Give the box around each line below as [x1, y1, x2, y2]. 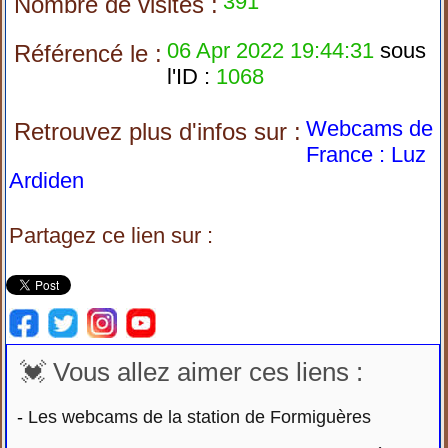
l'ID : [167, 64, 211, 89]
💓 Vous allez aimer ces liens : [20, 357, 364, 387]
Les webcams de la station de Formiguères [28, 407, 372, 427]
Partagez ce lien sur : [9, 223, 214, 248]
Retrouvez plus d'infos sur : [14, 118, 302, 145]
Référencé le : [14, 40, 163, 67]
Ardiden [9, 168, 85, 193]
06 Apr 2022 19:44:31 [167, 38, 375, 63]
